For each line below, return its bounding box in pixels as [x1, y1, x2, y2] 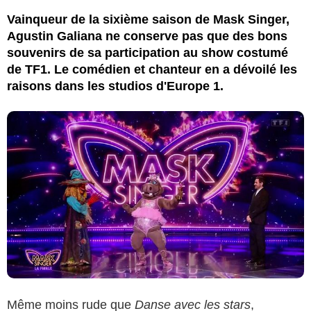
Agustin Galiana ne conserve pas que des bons [7, 28, 287, 43]
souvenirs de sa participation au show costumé [7, 45, 288, 60]
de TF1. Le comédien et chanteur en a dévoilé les [7, 62, 297, 76]
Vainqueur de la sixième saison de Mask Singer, [7, 12, 289, 26]
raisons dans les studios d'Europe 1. [7, 78, 224, 93]
